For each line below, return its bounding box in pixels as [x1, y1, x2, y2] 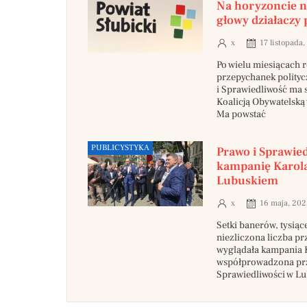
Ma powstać [216, 108, 266, 121]
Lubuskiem [216, 173, 278, 189]
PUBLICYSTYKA [91, 143, 149, 153]
